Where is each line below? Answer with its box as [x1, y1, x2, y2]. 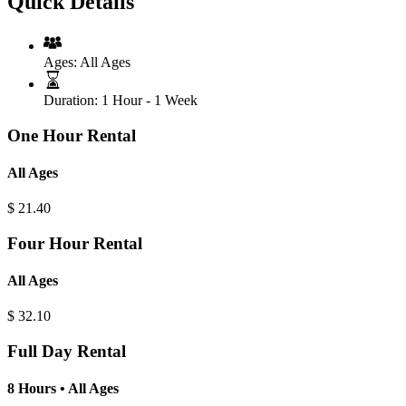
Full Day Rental [7, 342, 126, 362]
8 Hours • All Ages [7, 381, 119, 397]
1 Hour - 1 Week [101, 92, 198, 108]
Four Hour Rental [7, 233, 142, 253]
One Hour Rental [7, 125, 136, 145]
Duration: [43, 92, 98, 108]
